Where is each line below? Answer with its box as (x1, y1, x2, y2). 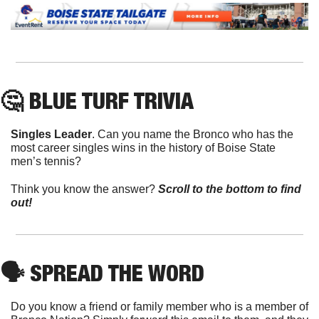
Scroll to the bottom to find (158, 183, 301, 196)
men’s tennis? (11, 155, 81, 168)
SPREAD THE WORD (24, 259, 204, 287)
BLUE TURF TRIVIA (23, 87, 194, 115)
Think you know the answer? (11, 183, 158, 196)
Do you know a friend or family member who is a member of (11, 300, 308, 313)
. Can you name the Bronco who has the (92, 128, 293, 141)
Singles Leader (11, 128, 92, 141)
